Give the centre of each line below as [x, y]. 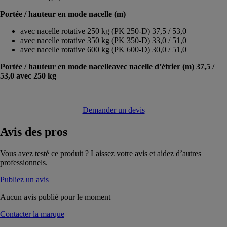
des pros [45, 131]
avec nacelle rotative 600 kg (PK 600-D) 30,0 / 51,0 [103, 49]
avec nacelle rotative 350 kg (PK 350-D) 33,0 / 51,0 [103, 40]
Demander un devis [113, 110]
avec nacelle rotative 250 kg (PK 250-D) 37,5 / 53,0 [103, 31]
